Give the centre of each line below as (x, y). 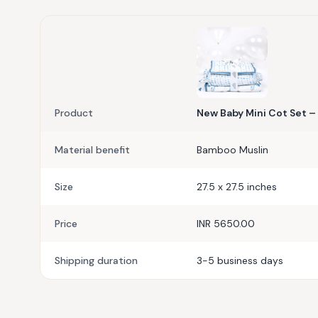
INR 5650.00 (226, 224)
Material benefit (92, 150)
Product (74, 113)
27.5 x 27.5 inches (237, 187)
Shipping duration (96, 261)
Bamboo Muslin (232, 150)
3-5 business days (240, 261)
